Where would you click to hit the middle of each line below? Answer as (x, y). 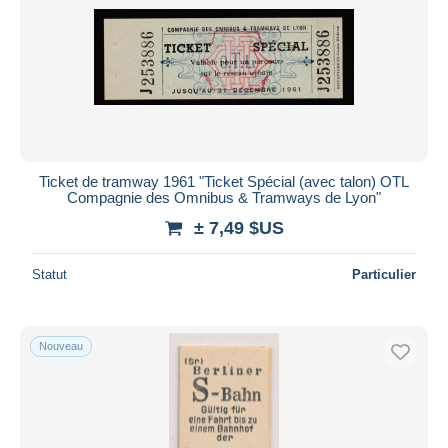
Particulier (384, 274)
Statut (49, 274)
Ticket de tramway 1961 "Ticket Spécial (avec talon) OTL (224, 181)
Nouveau (61, 345)
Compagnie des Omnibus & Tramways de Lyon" (224, 197)
